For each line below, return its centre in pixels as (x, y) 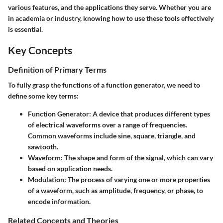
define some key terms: (43, 96)
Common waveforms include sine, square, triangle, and (112, 136)
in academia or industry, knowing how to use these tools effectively (111, 18)
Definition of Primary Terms (57, 69)
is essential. (25, 29)
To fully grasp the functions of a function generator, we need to (104, 85)
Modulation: (47, 180)
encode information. (59, 202)
